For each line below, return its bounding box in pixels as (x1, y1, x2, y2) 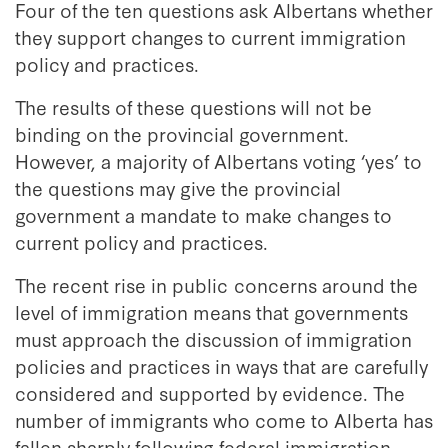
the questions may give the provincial (15, 174, 341, 201)
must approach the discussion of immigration (15, 325, 412, 352)
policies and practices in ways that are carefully (15, 352, 428, 379)
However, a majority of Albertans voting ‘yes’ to (15, 147, 422, 174)
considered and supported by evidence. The (15, 379, 405, 406)
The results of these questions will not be (15, 93, 372, 120)
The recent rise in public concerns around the (15, 271, 418, 298)
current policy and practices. (15, 228, 268, 255)
